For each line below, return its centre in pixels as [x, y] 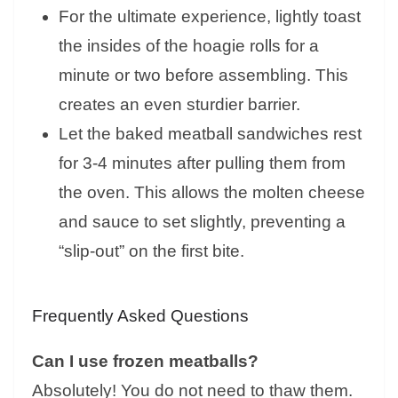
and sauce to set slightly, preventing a [202, 222]
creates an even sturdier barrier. [179, 105]
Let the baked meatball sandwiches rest [210, 134]
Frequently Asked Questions [140, 316]
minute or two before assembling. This [203, 76]
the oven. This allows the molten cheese [212, 193]
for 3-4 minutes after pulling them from [202, 163]
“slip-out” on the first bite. [151, 251]
